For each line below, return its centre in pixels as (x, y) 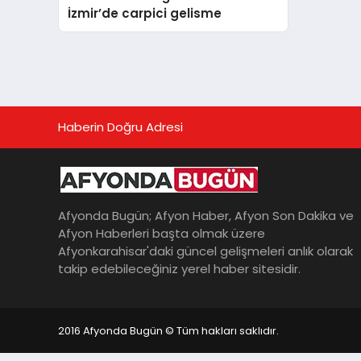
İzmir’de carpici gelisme (145, 13)
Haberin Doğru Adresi (120, 127)
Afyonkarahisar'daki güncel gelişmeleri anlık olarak (205, 251)
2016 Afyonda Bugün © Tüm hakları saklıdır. (168, 330)
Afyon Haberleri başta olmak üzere (162, 234)
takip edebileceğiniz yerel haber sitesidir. (179, 269)
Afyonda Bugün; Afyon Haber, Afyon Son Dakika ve (206, 216)
